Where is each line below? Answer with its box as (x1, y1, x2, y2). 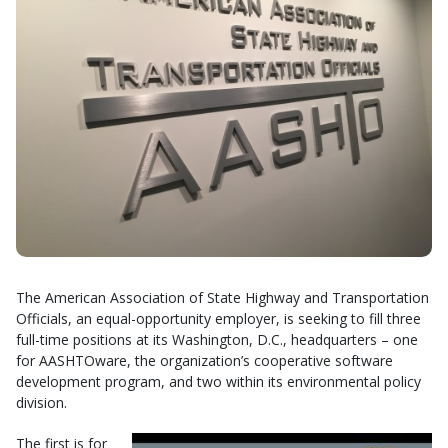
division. (16, 393, 67, 412)
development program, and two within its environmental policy (16, 372, 421, 391)
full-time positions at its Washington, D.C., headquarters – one (16, 330, 418, 349)
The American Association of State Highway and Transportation (16, 288, 429, 307)
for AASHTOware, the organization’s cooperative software (16, 351, 393, 370)
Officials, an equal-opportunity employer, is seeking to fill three (16, 309, 421, 328)
